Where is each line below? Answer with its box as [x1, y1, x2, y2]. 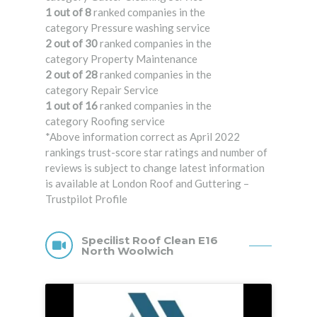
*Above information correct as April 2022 [45, 130, 240, 144]
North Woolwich [81, 243, 173, 258]
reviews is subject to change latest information [45, 161, 265, 175]
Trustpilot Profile [45, 192, 127, 206]
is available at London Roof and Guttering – [45, 177, 249, 190]
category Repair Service [45, 83, 158, 97]
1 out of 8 [45, 6, 91, 19]
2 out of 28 [45, 68, 98, 81]
